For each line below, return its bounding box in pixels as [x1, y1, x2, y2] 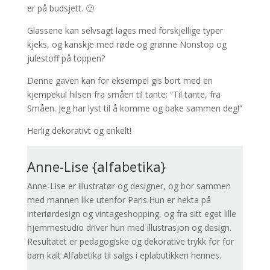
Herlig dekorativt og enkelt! [27, 125, 131, 136]
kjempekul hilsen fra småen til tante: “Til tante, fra [27, 89, 221, 100]
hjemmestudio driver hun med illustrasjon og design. [27, 222, 231, 233]
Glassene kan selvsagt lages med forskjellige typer [27, 25, 223, 36]
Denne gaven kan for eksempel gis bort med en [27, 75, 213, 86]
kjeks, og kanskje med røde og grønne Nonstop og [27, 39, 227, 50]
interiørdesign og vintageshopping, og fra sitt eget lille [27, 208, 236, 219]
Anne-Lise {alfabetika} [27, 157, 166, 175]
